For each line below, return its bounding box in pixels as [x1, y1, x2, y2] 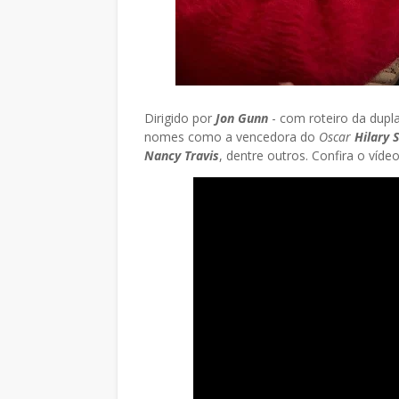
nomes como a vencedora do [144, 128, 319, 145]
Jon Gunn [212, 110, 268, 126]
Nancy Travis [144, 147, 219, 164]
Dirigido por [144, 110, 212, 126]
